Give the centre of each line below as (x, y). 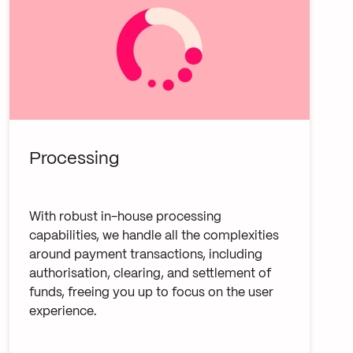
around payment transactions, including (145, 255)
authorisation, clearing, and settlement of (150, 273)
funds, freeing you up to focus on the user (151, 292)
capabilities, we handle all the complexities (154, 236)
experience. (63, 311)
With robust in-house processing (125, 217)
